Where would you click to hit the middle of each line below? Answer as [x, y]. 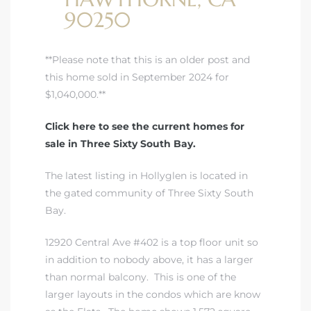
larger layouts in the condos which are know [153, 295]
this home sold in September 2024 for [137, 77]
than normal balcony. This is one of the [141, 277]
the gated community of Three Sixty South [149, 193]
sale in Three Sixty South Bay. [120, 144]
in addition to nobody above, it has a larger [149, 260]
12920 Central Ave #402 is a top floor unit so [152, 243]
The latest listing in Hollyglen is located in [148, 176]
